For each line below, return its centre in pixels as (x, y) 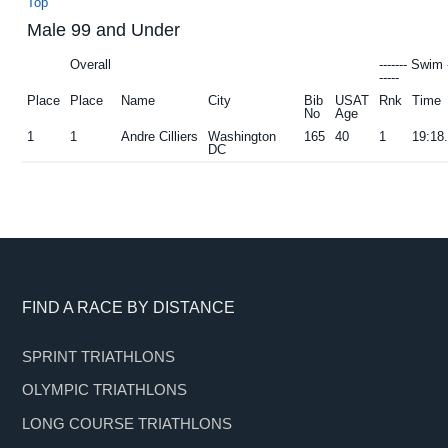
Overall (91, 64)
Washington (242, 136)
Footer (62, 311)
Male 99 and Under (104, 29)
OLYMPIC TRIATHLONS (105, 390)
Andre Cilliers (160, 136)
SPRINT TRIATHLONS (99, 356)
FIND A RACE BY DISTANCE (129, 307)
